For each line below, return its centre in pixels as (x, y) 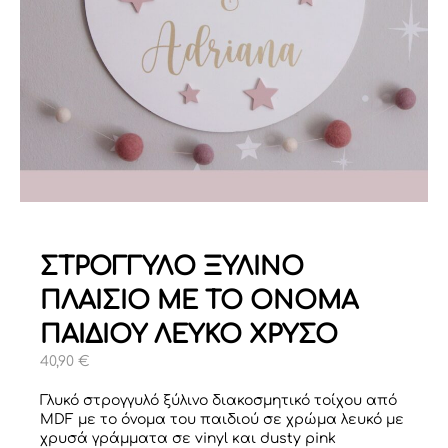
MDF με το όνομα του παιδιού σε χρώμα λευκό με (222, 420)
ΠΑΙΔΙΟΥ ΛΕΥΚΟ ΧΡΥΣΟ (189, 335)
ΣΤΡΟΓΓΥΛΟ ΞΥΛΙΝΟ (172, 267)
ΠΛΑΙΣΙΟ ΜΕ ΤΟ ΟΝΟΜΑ (199, 301)
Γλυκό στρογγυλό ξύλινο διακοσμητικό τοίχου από (218, 401)
